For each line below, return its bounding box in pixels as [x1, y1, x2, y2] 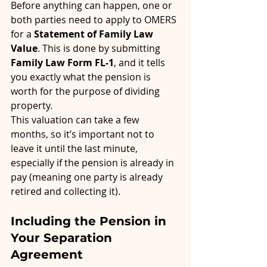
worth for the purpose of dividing [11, 85, 162, 98]
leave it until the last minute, [11, 142, 140, 156]
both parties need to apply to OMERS [11, 13, 179, 27]
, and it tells [114, 56, 167, 70]
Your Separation [11, 231, 116, 246]
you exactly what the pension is [11, 70, 153, 84]
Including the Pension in [11, 214, 170, 229]
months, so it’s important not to [11, 128, 157, 141]
